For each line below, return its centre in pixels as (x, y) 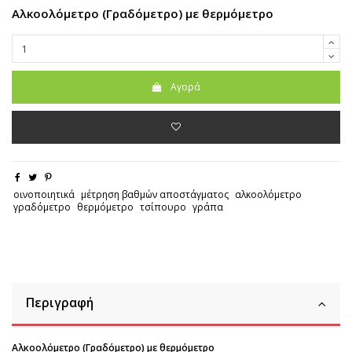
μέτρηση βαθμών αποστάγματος (155, 194)
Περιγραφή (60, 303)
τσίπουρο (163, 207)
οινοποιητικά (44, 194)
